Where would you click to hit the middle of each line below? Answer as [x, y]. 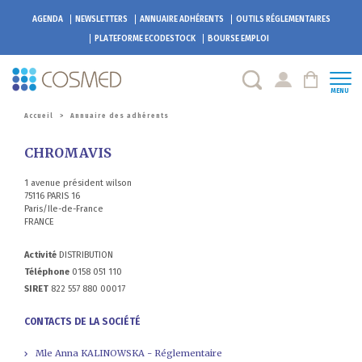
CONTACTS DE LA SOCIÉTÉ [82, 321]
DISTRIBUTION [85, 255]
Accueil [39, 116]
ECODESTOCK [169, 39]
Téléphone [47, 271]
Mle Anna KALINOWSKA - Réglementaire [128, 353]
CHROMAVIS [68, 152]
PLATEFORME [118, 39]
